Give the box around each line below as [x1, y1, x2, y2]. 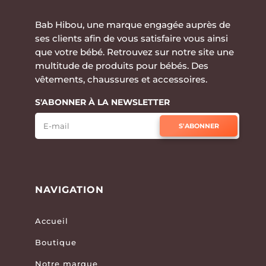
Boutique [34, 237, 77, 248]
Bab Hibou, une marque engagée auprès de [34, 19, 230, 31]
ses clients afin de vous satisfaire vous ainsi [34, 33, 228, 45]
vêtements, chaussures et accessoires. [34, 74, 207, 85]
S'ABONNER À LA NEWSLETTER [34, 97, 170, 108]
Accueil [34, 216, 68, 226]
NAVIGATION [34, 184, 104, 196]
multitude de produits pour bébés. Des [34, 60, 208, 72]
